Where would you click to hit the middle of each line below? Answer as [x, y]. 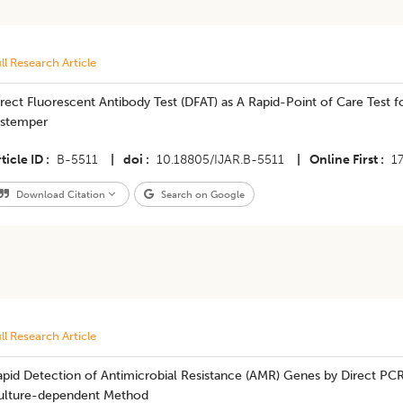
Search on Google [201, 194]
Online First [343, 160]
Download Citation [60, 194]
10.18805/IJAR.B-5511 [220, 160]
